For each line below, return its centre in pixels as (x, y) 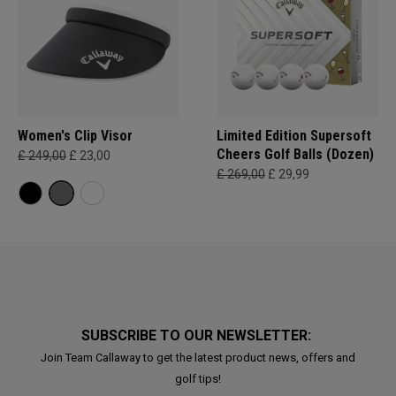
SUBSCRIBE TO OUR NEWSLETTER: (198, 335)
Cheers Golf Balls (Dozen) (295, 154)
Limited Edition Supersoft (294, 136)
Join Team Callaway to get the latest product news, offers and (198, 358)
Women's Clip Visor (75, 136)
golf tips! (198, 379)
